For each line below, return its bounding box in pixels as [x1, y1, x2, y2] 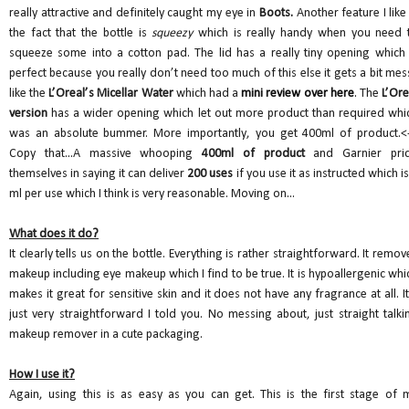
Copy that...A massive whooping [9, 147, 194, 162]
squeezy [152, 26, 194, 41]
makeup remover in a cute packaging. [9, 328, 203, 342]
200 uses [184, 167, 234, 182]
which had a [173, 87, 242, 101]
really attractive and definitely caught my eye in [9, 6, 259, 21]
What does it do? [9, 227, 99, 242]
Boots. [258, 6, 293, 21]
